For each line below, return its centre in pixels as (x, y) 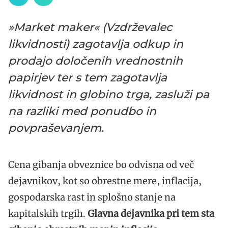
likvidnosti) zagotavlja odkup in (96, 44)
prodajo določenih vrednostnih (95, 61)
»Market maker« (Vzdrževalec (90, 27)
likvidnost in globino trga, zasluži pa (109, 94)
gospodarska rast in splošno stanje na (92, 197)
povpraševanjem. (56, 128)
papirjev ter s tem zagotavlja (88, 77)
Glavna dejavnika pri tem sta (151, 213)
